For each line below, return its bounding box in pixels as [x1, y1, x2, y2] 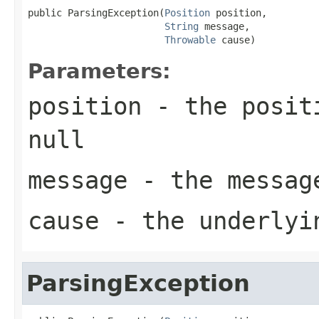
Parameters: [28, 58, 171, 83]
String [164, 20, 199, 32]
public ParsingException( [28, 6, 164, 19]
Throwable [164, 33, 216, 46]
